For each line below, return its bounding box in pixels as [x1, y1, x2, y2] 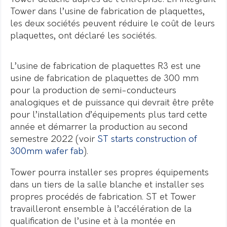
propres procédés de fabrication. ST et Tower [10, 192, 196, 202]
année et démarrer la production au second [10, 122, 187, 132]
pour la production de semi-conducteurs [10, 86, 176, 96]
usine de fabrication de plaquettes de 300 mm [10, 73, 199, 84]
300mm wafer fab [10, 146, 83, 157]
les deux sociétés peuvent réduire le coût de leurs [10, 19, 215, 29]
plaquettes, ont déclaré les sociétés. [10, 31, 157, 41]
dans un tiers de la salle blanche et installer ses [10, 180, 204, 190]
